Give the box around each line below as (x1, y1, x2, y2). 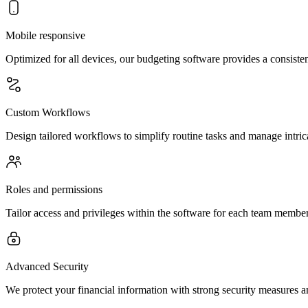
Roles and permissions (5, 184, 102, 195)
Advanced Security (5, 261, 89, 272)
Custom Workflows (5, 107, 90, 118)
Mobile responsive (5, 30, 85, 41)
